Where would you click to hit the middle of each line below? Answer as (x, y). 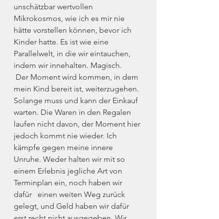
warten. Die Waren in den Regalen (73, 112)
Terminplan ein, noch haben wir (69, 183)
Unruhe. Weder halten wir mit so (70, 159)
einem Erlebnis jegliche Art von (69, 171)
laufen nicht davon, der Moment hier (78, 124)
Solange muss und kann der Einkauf (77, 100)
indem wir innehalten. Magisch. (68, 65)
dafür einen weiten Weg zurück (70, 194)
